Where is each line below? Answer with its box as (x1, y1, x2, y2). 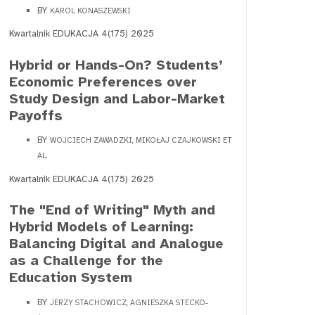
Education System (9, 269, 132, 287)
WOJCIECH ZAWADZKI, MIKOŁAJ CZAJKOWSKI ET (50, 136, 232, 146)
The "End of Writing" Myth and (9, 201, 215, 219)
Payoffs (9, 106, 63, 124)
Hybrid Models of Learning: (9, 218, 193, 236)
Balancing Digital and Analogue (9, 235, 224, 253)
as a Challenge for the (9, 252, 163, 270)
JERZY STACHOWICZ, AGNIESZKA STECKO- (50, 297, 208, 307)
